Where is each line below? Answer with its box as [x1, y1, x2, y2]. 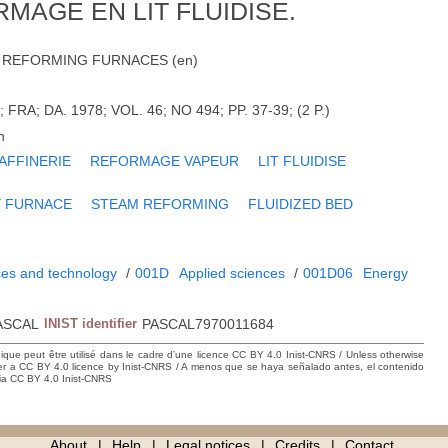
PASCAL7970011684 [142, 316, 275, 333]
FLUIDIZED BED [248, 196, 354, 213]
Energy [363, 265, 409, 282]
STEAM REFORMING [91, 196, 230, 213]
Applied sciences [179, 265, 286, 282]
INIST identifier [44, 316, 138, 332]
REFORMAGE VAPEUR [90, 153, 240, 170]
